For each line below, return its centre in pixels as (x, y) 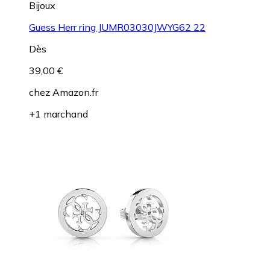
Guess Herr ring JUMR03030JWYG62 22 (117, 27)
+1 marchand (58, 114)
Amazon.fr (75, 92)
